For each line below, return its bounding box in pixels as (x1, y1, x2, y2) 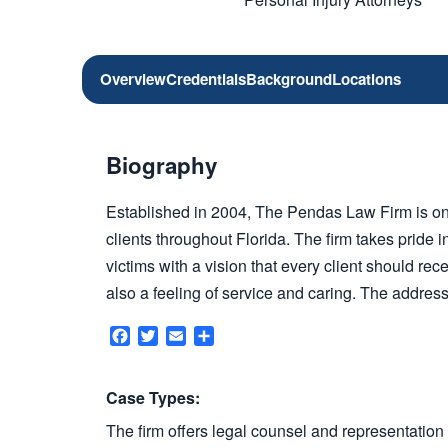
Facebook (130, 323, 200, 347)
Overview (100, 68, 166, 90)
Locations (332, 68, 401, 90)
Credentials (166, 68, 246, 90)
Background (246, 68, 332, 90)
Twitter (158, 323, 204, 347)
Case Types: (106, 385, 200, 409)
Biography (106, 149, 217, 181)
